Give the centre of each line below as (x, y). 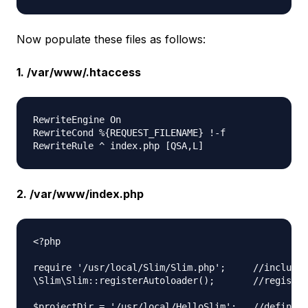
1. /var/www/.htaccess (79, 73)
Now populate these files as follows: (111, 40)
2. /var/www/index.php (80, 194)
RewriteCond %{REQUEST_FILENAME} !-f (135, 133)
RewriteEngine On (82, 120)
